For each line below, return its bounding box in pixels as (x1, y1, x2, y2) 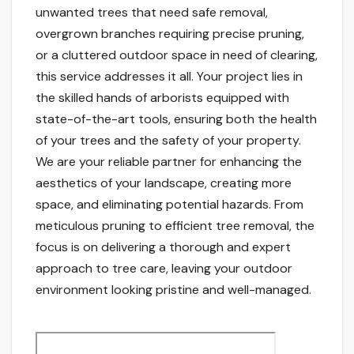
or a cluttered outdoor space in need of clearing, (36, 46, 318, 63)
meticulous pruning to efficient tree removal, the (36, 217, 314, 234)
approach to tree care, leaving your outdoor (36, 259, 292, 277)
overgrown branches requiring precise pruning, (36, 24, 304, 42)
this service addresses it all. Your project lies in (36, 67, 303, 85)
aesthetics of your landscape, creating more (36, 174, 292, 191)
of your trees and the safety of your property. (36, 131, 301, 149)
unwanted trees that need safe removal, (36, 3, 268, 21)
